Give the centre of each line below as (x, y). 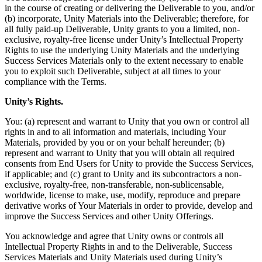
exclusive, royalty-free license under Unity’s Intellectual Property (124, 39)
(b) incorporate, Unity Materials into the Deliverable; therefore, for (127, 18)
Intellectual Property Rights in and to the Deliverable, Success (118, 246)
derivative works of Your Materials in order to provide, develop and (129, 205)
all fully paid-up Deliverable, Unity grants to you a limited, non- (122, 29)
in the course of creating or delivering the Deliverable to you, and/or (130, 8)
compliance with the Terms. (56, 81)
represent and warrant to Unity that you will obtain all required (120, 153)
